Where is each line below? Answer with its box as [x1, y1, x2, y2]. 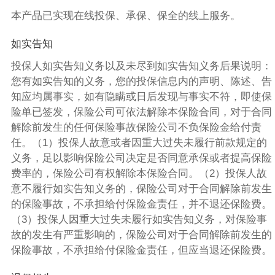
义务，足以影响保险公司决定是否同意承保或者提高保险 [10, 152, 272, 164]
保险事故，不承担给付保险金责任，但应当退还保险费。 [10, 244, 272, 256]
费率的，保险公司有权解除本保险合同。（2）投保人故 [10, 167, 267, 179]
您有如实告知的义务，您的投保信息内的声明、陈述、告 [10, 75, 272, 87]
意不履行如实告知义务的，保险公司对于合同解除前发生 [10, 182, 272, 195]
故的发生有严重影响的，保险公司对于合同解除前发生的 [10, 228, 272, 241]
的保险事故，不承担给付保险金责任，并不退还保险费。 [10, 198, 272, 210]
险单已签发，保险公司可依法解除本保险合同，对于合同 [10, 106, 272, 118]
